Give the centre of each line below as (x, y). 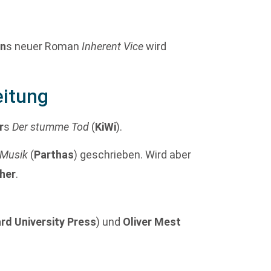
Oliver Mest (152, 221)
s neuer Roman (44, 47)
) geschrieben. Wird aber (133, 155)
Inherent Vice (113, 47)
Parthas (54, 155)
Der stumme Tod (51, 126)
